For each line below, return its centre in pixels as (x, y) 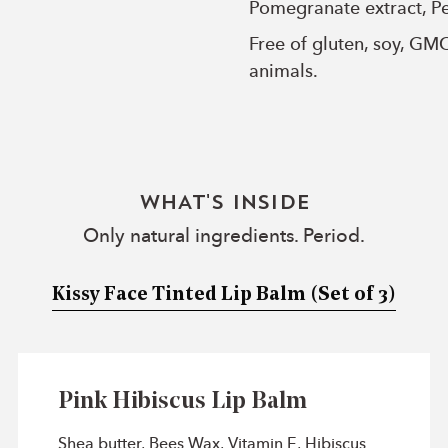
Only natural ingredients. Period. (224, 237)
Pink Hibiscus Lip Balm (183, 402)
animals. (283, 71)
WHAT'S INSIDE (224, 204)
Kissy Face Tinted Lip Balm (181, 295)
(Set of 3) (353, 295)
